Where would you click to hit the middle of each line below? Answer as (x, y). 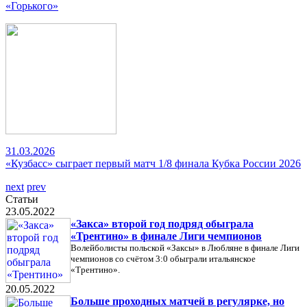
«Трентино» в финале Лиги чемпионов (166, 236)
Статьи (22, 199)
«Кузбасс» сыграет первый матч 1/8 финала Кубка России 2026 (153, 163)
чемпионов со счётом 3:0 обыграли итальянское (163, 259)
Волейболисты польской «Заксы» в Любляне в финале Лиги (185, 248)
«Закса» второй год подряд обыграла (162, 224)
